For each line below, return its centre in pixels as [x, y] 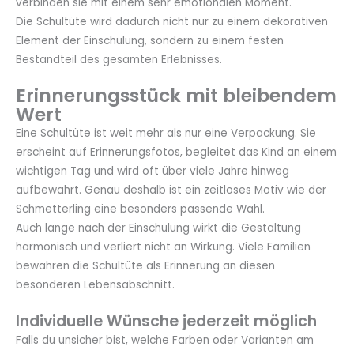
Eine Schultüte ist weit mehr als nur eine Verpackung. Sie [166, 134]
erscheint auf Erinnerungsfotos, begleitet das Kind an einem [176, 153]
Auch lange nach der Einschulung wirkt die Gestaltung [158, 228]
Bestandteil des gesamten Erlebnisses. [119, 59]
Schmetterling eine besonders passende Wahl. [140, 209]
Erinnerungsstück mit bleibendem [176, 96]
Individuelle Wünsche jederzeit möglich [166, 322]
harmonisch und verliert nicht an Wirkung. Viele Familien [163, 247]
